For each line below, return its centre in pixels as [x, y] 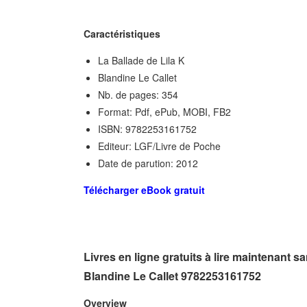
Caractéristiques [122, 34]
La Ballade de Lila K [141, 61]
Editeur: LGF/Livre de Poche [159, 146]
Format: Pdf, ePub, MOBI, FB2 [164, 112]
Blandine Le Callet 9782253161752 [172, 276]
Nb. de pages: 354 [138, 95]
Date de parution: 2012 [148, 163]
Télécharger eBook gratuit [144, 190]
